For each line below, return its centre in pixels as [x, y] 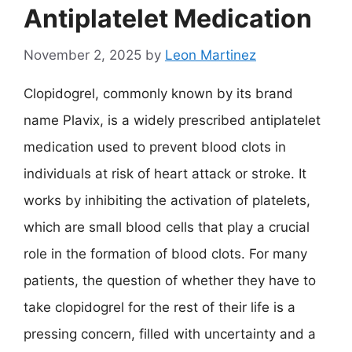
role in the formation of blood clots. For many [165, 253]
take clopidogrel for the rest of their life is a [159, 307]
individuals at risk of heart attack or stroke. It [165, 173]
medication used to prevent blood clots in [155, 147]
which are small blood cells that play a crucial [167, 227]
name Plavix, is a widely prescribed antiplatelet [172, 120]
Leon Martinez [211, 55]
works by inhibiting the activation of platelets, [167, 200]
